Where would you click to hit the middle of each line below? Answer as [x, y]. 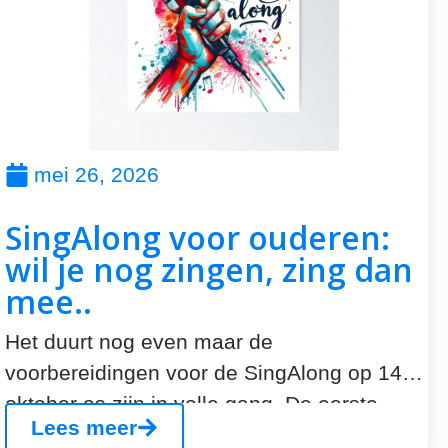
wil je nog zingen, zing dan [209, 270]
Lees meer [84, 427]
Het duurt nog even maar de [139, 342]
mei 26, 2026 [96, 175]
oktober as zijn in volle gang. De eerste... [200, 404]
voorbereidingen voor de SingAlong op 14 [203, 373]
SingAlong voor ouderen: [197, 238]
